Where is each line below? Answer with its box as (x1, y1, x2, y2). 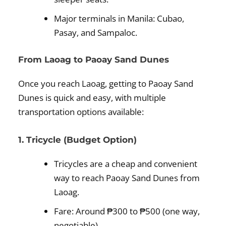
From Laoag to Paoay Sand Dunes (18, 54, 169, 65)
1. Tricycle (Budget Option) (18, 135, 137, 145)
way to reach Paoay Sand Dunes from (54, 172, 200, 184)
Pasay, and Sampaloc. (54, 26, 138, 38)
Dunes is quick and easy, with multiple (18, 92, 166, 104)
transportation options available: (18, 106, 144, 118)
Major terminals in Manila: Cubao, (54, 12, 185, 24)
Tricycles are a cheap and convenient (54, 158, 198, 170)
